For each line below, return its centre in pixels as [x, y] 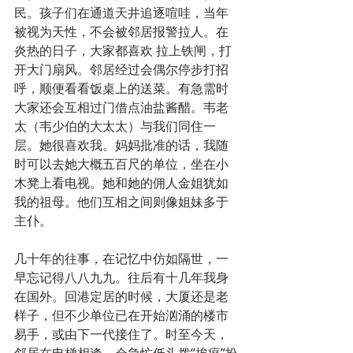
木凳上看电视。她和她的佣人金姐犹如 [121, 182]
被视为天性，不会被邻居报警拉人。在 [121, 31]
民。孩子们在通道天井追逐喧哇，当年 [121, 12]
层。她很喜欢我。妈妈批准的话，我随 [121, 145]
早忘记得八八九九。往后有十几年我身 [121, 277]
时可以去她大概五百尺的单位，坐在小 [121, 163]
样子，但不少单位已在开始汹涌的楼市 [121, 315]
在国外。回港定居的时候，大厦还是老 [121, 296]
